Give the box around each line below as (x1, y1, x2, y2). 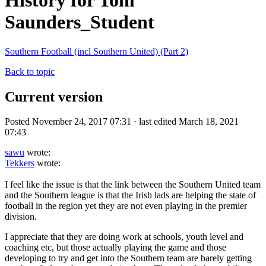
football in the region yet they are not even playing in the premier (5, 201, 247, 211)
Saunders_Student (5, 11, 154, 33)
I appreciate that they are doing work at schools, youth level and (5, 232, 243, 242)
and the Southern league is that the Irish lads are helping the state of (5, 190, 256, 201)
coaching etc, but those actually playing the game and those (5, 242, 226, 253)
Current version (5, 88, 103, 104)
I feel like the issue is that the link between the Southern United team (5, 179, 261, 190)
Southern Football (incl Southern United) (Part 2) (5, 46, 188, 56)
